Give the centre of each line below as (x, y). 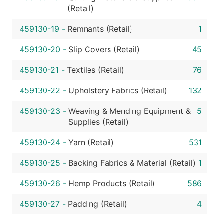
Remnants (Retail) (100, 29)
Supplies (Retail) (99, 122)
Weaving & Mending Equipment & (130, 111)
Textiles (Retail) (96, 70)
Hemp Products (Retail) (112, 183)
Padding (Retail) (98, 204)
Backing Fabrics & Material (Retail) (132, 163)
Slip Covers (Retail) (104, 49)
